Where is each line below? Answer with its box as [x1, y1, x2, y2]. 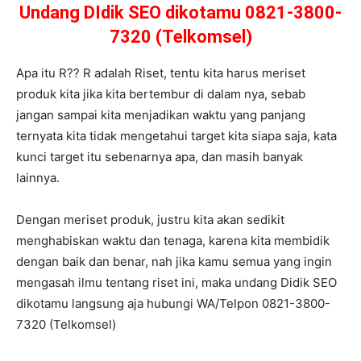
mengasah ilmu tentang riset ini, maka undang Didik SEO [16, 275, 337, 291]
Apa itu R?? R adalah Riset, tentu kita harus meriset [16, 65, 305, 81]
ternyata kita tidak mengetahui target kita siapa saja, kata [16, 128, 337, 144]
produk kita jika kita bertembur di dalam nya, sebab [16, 86, 305, 102]
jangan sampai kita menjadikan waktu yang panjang [16, 107, 305, 123]
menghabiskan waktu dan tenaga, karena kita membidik [16, 233, 330, 249]
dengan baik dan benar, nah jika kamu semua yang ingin [16, 254, 332, 270]
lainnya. [16, 170, 60, 186]
